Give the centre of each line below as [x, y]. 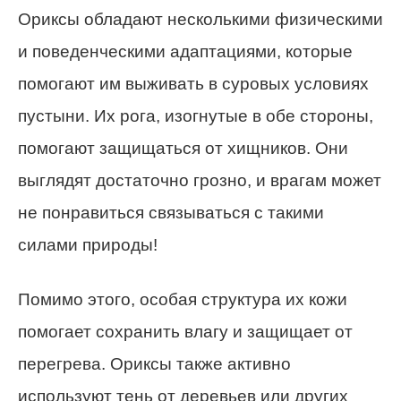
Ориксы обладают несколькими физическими [200, 20]
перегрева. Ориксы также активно [154, 364]
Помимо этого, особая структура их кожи [183, 300]
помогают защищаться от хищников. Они [183, 149]
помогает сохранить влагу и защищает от [185, 332]
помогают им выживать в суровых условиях [193, 84]
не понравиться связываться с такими [171, 213]
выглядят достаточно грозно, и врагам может [200, 181]
